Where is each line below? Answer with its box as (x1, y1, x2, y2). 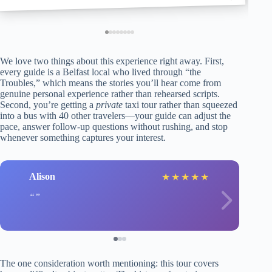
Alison (29, 171, 55, 182)
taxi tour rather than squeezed (123, 99, 237, 110)
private (96, 99, 123, 110)
